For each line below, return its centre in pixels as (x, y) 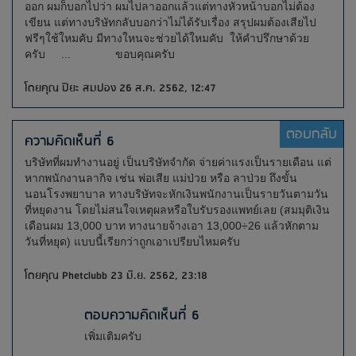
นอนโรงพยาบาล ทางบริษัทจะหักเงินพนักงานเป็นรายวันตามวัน (176, 194)
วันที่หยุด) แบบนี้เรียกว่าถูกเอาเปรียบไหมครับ (134, 242)
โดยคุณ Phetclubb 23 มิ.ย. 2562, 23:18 (116, 276)
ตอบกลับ (311, 134)
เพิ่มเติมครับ (114, 336)
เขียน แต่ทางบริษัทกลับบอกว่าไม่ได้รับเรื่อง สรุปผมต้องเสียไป (170, 22)
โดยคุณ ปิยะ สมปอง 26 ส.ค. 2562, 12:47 (120, 88)
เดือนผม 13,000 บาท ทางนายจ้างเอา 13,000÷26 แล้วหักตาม (172, 226)
